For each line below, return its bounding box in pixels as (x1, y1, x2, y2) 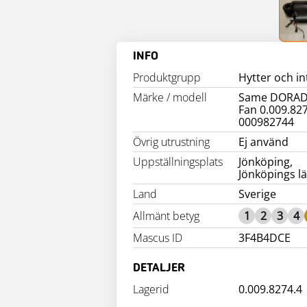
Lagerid (133, 282, 169, 297)
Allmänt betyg (133, 208, 199, 223)
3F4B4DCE (238, 230, 291, 245)
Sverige (238, 186, 277, 201)
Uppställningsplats (133, 154, 223, 169)
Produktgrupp (133, 70, 201, 85)
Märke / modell (133, 90, 207, 105)
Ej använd (238, 134, 289, 149)
